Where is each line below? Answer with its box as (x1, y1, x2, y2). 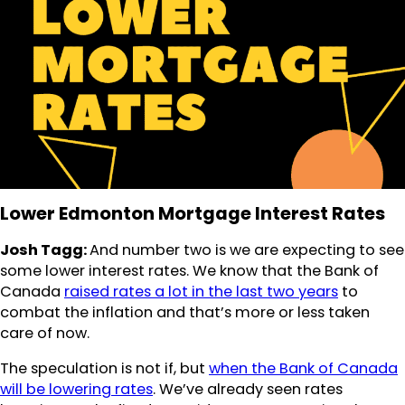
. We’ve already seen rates (153, 378, 343, 400)
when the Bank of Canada (209, 357, 398, 379)
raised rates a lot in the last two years (64, 280, 338, 302)
